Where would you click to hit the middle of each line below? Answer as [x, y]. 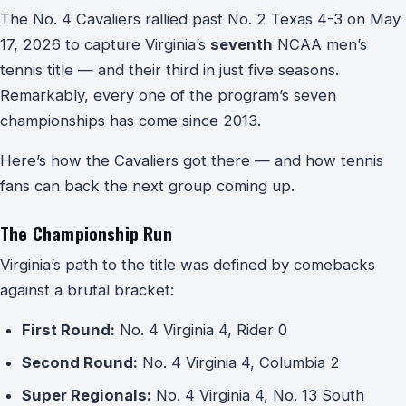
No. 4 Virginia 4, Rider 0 [201, 330]
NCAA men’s [320, 44]
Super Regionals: [87, 395]
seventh [242, 44]
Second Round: [80, 362]
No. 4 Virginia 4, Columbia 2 [239, 362]
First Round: [68, 330]
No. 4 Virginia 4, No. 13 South [258, 395]
